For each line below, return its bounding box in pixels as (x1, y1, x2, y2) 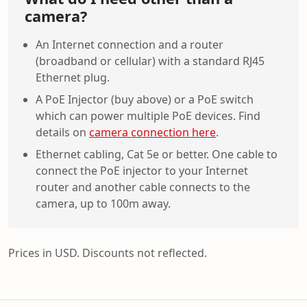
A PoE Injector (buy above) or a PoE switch (36, 91, 254, 107)
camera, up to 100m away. (36, 195, 171, 211)
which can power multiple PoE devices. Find (36, 108, 260, 123)
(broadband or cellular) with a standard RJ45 (36, 53, 265, 69)
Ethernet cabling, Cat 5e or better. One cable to (36, 146, 278, 162)
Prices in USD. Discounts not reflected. (8, 245, 207, 260)
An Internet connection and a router (36, 36, 223, 52)
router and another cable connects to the (36, 179, 250, 195)
